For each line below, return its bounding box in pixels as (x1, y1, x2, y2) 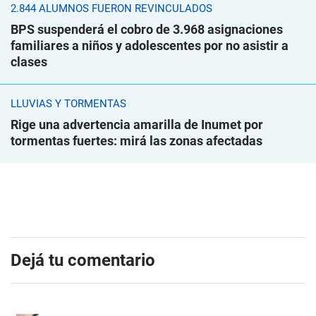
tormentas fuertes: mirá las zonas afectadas (11, 133, 262, 148)
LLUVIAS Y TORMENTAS (11, 97, 126, 110)
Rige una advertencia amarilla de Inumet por (11, 116, 263, 132)
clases (11, 54, 47, 69)
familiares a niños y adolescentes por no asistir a (11, 37, 288, 53)
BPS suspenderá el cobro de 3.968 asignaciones (11, 21, 283, 37)
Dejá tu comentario (11, 250, 155, 270)
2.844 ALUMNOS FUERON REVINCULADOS (11, 1, 212, 15)
